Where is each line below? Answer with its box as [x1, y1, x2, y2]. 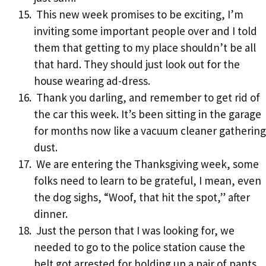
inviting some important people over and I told [34, 23, 257, 38]
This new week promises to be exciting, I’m [34, 7, 243, 21]
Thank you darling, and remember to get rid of [34, 90, 260, 104]
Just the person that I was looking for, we [34, 223, 235, 237]
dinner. [34, 206, 68, 221]
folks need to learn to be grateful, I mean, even [34, 173, 261, 188]
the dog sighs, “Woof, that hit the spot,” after [34, 189, 250, 204]
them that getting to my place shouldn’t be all [34, 40, 256, 55]
